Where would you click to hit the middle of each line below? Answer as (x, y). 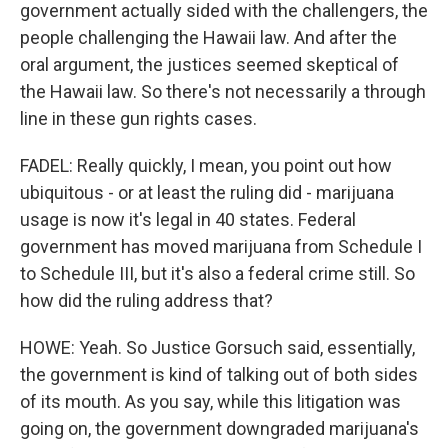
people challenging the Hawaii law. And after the (208, 37)
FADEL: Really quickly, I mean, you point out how (206, 165)
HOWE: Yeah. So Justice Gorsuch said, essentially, (217, 347)
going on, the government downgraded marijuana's (219, 428)
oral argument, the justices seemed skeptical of (209, 64)
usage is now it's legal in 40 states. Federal (188, 219)
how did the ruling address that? (146, 300)
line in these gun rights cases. (138, 118)
